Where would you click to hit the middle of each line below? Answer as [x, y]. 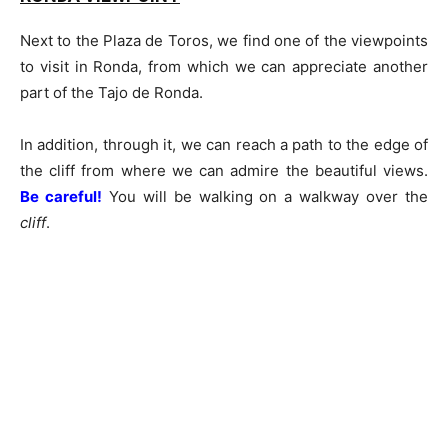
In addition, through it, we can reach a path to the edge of [224, 144]
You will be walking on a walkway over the [265, 196]
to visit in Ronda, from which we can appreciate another [224, 66]
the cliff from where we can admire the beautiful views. [224, 170]
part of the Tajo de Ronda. [111, 92]
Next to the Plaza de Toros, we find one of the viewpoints [224, 40]
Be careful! [61, 196]
